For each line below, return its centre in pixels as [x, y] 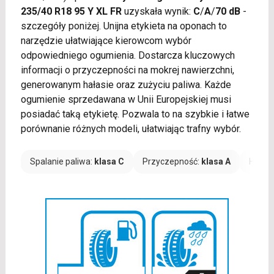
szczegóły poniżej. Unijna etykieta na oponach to [124, 26]
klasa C [109, 161]
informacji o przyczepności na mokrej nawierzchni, [127, 70]
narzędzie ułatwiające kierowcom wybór [106, 40]
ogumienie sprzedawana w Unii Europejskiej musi [126, 99]
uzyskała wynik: [157, 11]
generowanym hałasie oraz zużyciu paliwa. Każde [126, 84]
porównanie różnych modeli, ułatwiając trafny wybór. [131, 128]
